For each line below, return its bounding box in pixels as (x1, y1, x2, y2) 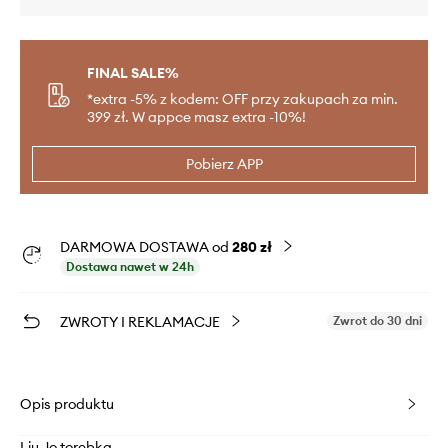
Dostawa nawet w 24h (66, 259, 194, 275)
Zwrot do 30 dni (333, 313, 422, 329)
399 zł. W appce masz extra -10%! (87, 108, 306, 127)
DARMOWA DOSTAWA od (60, 238, 232, 257)
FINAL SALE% (87, 64, 179, 83)
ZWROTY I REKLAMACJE (60, 313, 220, 332)
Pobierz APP (185, 155, 263, 174)
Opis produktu (20, 395, 114, 414)
